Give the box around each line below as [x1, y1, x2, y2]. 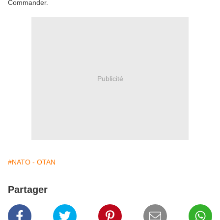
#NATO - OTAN [8, 158, 55, 166]
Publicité [97, 74, 123, 82]
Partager [8, 184, 48, 195]
